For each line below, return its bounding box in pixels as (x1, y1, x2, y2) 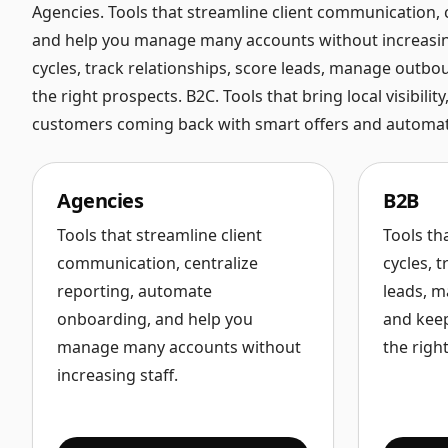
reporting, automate (57, 280, 212, 302)
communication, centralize (57, 252, 258, 274)
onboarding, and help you (57, 308, 253, 330)
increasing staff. (57, 364, 178, 386)
